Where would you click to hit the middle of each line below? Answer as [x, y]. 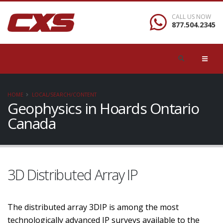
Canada [31, 123]
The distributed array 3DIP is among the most [93, 207]
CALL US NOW [191, 16]
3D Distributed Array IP [73, 174]
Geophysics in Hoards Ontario [103, 108]
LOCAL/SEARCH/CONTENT [64, 95]
